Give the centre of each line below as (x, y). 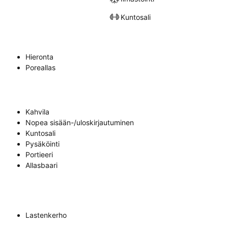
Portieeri (39, 155)
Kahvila (37, 112)
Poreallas (40, 68)
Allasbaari (41, 165)
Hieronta (39, 57)
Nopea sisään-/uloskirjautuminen (80, 123)
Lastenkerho (46, 215)
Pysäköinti (42, 144)
